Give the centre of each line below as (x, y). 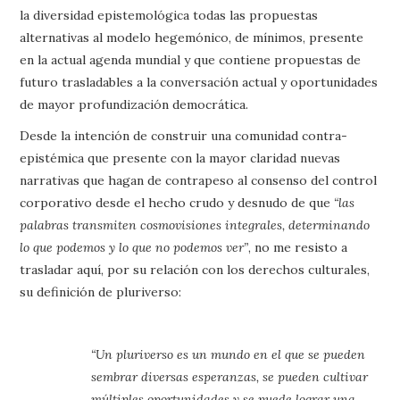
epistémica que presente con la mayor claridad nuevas (180, 158)
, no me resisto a (298, 247)
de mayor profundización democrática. (134, 104)
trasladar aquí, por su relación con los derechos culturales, (195, 270)
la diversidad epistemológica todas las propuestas (169, 15)
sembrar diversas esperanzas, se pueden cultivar (230, 377)
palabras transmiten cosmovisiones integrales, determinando (195, 225)
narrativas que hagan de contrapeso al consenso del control (199, 180)
